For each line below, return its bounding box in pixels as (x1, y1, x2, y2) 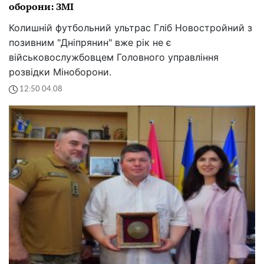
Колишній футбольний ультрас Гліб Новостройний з (9, 21, 252, 34)
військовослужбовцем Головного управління (9, 51, 219, 63)
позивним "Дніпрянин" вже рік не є (9, 36, 171, 48)
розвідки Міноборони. (9, 65, 111, 78)
